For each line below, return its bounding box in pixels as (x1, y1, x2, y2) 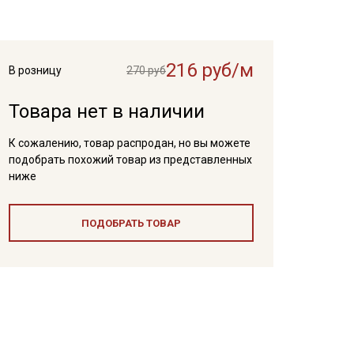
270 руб (126, 64, 166, 77)
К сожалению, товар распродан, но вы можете (8, 137, 250, 149)
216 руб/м (165, 59, 254, 81)
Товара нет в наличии (8, 100, 205, 122)
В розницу (8, 64, 62, 77)
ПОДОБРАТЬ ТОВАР (81, 217, 181, 229)
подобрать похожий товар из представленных (8, 153, 252, 166)
